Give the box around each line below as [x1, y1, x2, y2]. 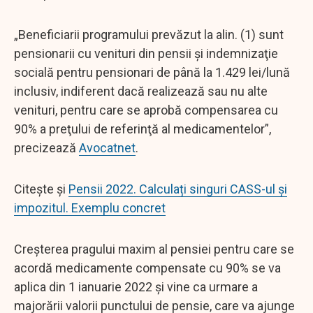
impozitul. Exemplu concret [14, 200, 166, 215]
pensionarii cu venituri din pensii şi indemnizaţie [14, 45, 278, 61]
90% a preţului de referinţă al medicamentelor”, [14, 121, 271, 136]
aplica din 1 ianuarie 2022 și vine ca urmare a [14, 279, 258, 294]
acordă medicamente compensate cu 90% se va [14, 260, 281, 275]
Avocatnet [79, 140, 136, 155]
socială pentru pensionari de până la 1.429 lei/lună [14, 64, 290, 80]
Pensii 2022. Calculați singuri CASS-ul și [68, 181, 287, 196]
